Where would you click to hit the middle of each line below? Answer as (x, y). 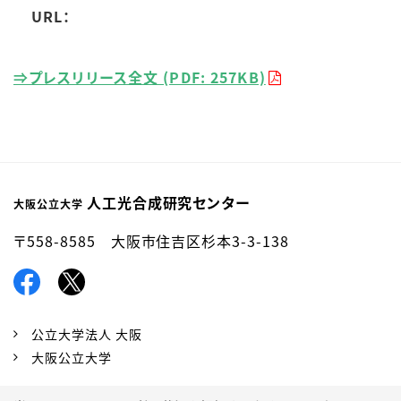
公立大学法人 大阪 (86, 333)
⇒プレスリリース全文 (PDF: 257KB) (140, 77)
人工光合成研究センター (168, 202)
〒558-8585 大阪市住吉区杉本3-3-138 (151, 241)
